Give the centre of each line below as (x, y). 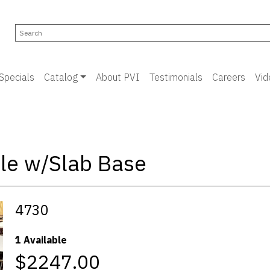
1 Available (41, 240)
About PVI (118, 77)
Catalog (61, 77)
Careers (228, 77)
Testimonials (176, 77)
